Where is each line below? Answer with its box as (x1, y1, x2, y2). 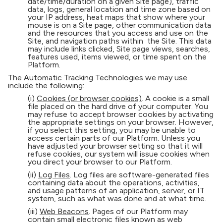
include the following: (8, 81, 84, 90)
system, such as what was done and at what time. (28, 194, 206, 203)
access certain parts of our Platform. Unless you (28, 133, 200, 143)
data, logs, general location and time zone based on (28, 4, 211, 14)
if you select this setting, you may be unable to (28, 125, 196, 135)
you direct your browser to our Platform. (28, 157, 172, 166)
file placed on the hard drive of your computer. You (28, 102, 208, 111)
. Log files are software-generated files (70, 170, 209, 179)
